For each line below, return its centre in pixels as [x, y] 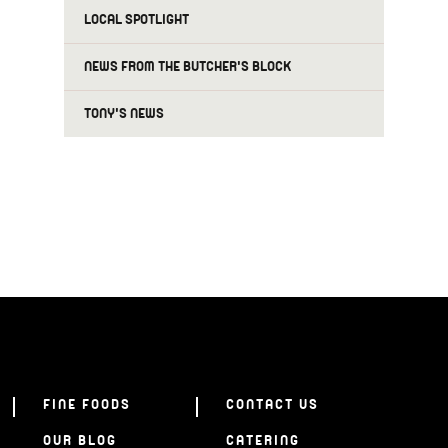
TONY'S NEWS [124, 114]
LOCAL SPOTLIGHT [136, 20]
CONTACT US [272, 405]
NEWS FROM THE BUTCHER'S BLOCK [187, 67]
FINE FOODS [86, 405]
